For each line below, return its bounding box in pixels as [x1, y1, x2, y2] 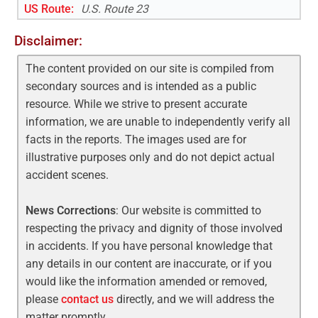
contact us [61, 292, 114, 306]
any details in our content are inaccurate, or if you [26, 256, 273, 270]
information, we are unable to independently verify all [26, 114, 291, 128]
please [26, 292, 62, 306]
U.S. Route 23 [81, 1, 149, 16]
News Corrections [26, 203, 116, 217]
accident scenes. [26, 168, 109, 182]
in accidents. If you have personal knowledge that [26, 238, 273, 253]
